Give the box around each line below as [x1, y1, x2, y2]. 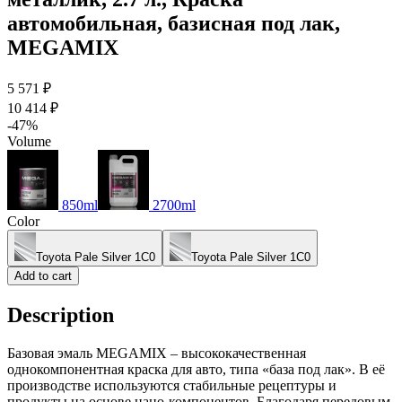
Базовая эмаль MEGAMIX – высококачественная [7, 345, 306, 361]
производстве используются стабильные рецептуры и [7, 377, 336, 393]
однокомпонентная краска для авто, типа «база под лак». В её [7, 361, 385, 377]
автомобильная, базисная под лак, [7, 12, 340, 36]
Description [7, 303, 114, 328]
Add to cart [14, 269, 72, 284]
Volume [7, 134, 51, 150]
